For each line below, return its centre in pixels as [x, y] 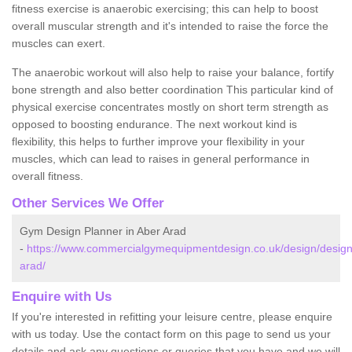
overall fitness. [48, 176]
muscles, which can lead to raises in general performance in [161, 158]
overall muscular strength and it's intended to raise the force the [170, 26]
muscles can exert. [59, 43]
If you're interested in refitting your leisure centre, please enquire [172, 316]
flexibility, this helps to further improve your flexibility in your [158, 141]
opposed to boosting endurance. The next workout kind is [154, 124]
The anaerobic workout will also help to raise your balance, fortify [173, 72]
